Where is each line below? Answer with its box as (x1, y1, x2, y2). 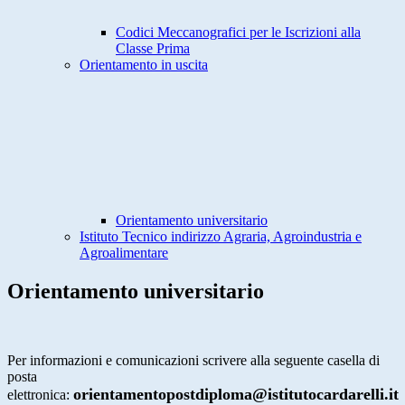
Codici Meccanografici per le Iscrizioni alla (116, 24, 361, 41)
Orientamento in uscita (80, 57, 208, 73)
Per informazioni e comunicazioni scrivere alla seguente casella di (7, 353, 380, 369)
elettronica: (7, 387, 73, 403)
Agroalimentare (80, 245, 168, 261)
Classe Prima (116, 41, 190, 57)
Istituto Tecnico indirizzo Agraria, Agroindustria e (80, 229, 362, 245)
